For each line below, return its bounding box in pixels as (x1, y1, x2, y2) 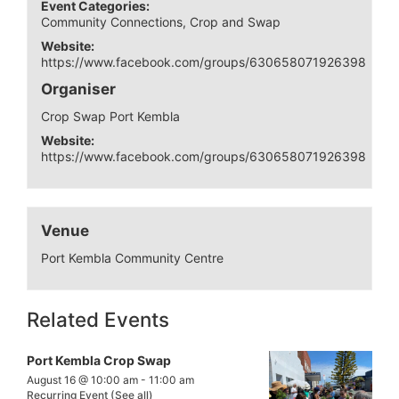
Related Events (27, 307, 169, 332)
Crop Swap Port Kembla (41, 108, 181, 124)
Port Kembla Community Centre (41, 249, 224, 265)
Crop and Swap (190, 13, 281, 29)
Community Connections (41, 13, 183, 29)
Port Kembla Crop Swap (27, 353, 171, 369)
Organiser (41, 79, 117, 98)
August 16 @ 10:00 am (27, 373, 138, 387)
